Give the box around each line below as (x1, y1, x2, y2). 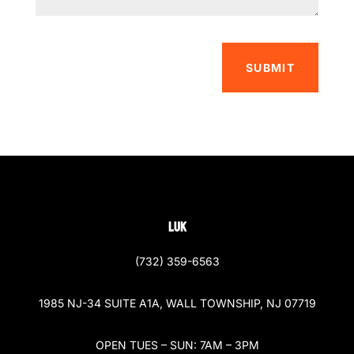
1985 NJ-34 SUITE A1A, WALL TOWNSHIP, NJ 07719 (38, 296, 316, 311)
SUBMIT (245, 61, 296, 75)
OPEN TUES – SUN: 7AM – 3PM (95, 338, 259, 352)
